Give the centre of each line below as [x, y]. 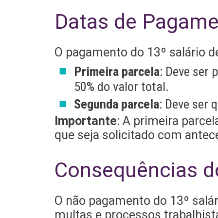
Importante [85, 121]
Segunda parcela [116, 104]
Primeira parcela [117, 72]
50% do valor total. [121, 87]
